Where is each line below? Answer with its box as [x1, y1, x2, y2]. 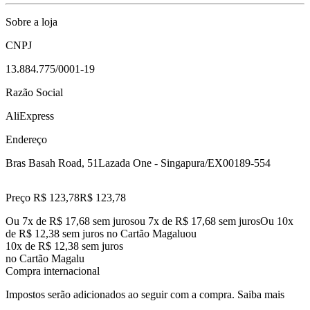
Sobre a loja [6, 15, 57, 28]
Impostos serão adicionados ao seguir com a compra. [6, 288, 235, 300]
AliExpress [6, 109, 54, 122]
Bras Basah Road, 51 [6, 156, 98, 169]
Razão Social [6, 86, 63, 98]
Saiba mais [237, 288, 284, 300]
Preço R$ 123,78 [6, 191, 80, 203]
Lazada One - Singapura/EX [98, 156, 223, 169]
